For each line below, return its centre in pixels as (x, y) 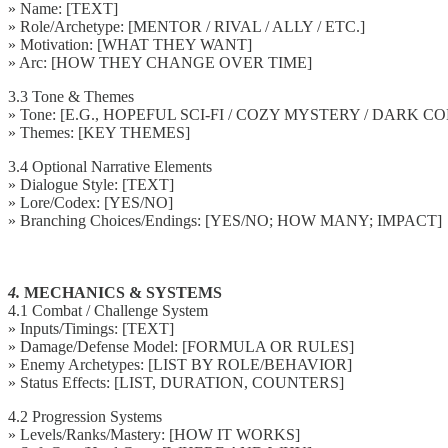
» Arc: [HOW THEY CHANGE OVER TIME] (160, 62)
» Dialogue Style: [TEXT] (91, 184)
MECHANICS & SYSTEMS (123, 292)
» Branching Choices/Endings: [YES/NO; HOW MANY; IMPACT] (225, 220)
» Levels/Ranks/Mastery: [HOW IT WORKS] (154, 434)
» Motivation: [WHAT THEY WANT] (130, 44)
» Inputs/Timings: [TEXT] (91, 328)
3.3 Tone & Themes (71, 96)
